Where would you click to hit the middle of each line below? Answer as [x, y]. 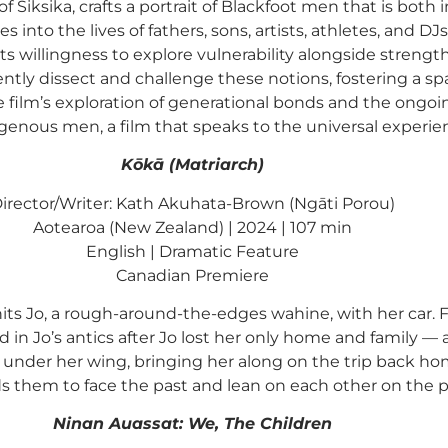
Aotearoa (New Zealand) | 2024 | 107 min [192, 227]
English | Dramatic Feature [192, 251]
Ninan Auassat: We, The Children [192, 424]
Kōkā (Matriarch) [192, 165]
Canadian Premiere [192, 275]
